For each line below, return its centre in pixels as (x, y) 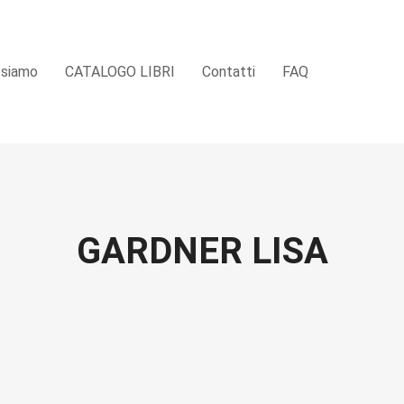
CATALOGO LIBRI (120, 71)
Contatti (229, 71)
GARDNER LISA (202, 251)
